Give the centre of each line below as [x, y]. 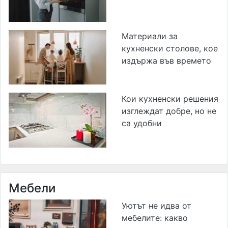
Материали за [150, 36]
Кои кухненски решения [170, 98]
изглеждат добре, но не [169, 111]
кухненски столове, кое [170, 49]
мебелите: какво [155, 218]
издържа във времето [166, 61]
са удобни [142, 123]
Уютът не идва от [156, 206]
